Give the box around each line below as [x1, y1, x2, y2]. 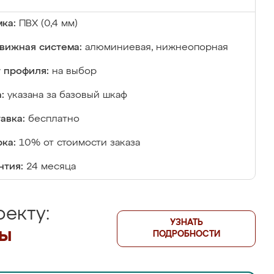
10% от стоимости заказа [19, 138, 140, 148]
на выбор [52, 67, 97, 76]
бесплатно [28, 114, 80, 124]
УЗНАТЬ [169, 218, 203, 227]
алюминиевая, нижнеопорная [85, 43, 228, 53]
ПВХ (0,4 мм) [19, 19, 78, 29]
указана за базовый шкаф [7, 91, 127, 100]
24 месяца [26, 162, 76, 172]
